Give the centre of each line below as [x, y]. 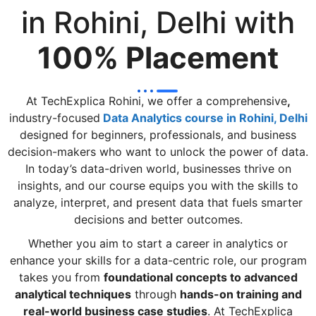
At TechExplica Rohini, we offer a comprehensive [156, 101]
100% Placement [158, 57]
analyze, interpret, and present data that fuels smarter [158, 202]
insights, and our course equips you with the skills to [158, 185]
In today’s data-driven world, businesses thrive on [158, 168]
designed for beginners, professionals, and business [158, 134]
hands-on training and [241, 294]
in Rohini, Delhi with [158, 22]
